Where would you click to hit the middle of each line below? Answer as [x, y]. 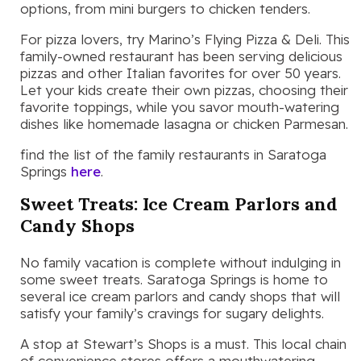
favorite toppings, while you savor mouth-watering [180, 106]
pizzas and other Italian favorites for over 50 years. [180, 73]
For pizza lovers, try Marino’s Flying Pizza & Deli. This [185, 39]
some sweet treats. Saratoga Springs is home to [174, 279]
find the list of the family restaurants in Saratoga [173, 154]
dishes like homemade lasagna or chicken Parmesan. [184, 123]
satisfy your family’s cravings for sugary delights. [172, 313]
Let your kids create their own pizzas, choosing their [184, 89]
